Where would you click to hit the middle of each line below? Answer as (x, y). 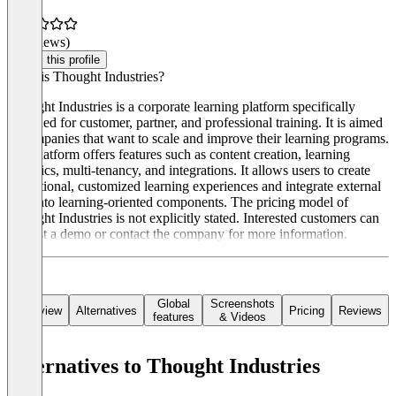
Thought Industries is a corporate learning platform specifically (181, 107)
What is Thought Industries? (86, 77)
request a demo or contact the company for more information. (177, 234)
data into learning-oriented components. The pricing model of (178, 202)
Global (173, 304)
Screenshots (242, 304)
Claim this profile (57, 60)
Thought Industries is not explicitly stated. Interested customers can (193, 218)
